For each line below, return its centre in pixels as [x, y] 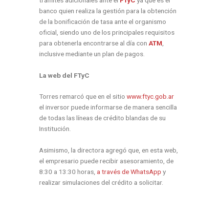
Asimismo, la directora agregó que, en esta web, [109, 150]
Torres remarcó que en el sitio [83, 97]
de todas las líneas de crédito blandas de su [102, 118]
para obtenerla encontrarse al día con [94, 43]
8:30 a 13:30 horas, [68, 172]
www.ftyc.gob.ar [150, 97]
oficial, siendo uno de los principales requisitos [107, 32]
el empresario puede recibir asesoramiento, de [106, 161]
